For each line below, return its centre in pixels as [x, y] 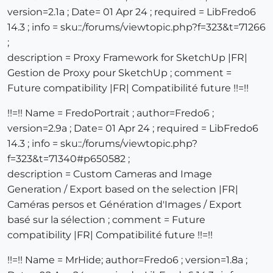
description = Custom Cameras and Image [110, 174]
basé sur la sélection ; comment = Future [106, 220]
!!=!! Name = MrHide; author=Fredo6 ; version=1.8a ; [127, 260]
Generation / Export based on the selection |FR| [123, 190]
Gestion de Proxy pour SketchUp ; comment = [119, 73]
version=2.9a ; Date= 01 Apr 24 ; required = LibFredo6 [133, 129]
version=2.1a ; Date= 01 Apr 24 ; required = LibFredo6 [132, 12]
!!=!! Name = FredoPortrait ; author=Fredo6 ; [111, 113]
